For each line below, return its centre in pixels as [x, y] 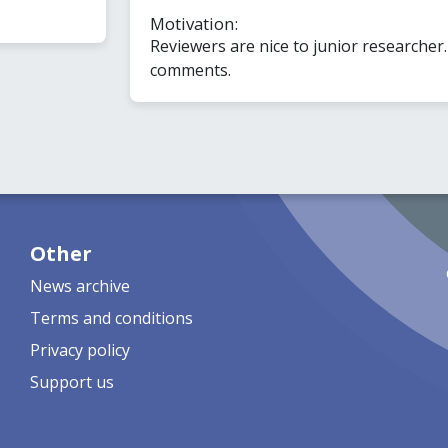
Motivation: [193, 23]
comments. [190, 69]
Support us [71, 381]
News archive [79, 285]
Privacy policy [79, 349]
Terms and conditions [111, 317]
